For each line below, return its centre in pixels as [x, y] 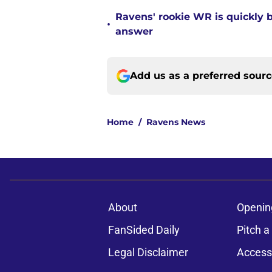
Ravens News [176, 122]
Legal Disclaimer [148, 253]
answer [134, 32]
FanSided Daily [144, 230]
